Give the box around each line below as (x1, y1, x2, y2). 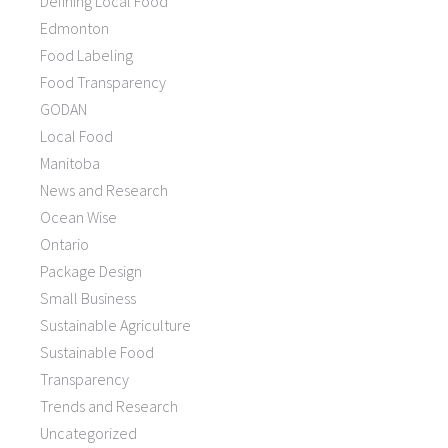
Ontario (40, 234, 89, 255)
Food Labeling (40, 45, 133, 66)
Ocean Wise (40, 207, 117, 228)
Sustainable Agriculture (40, 315, 191, 336)
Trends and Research (40, 396, 178, 417)
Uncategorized (40, 423, 137, 444)
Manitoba (40, 153, 100, 174)
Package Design (40, 261, 142, 282)
